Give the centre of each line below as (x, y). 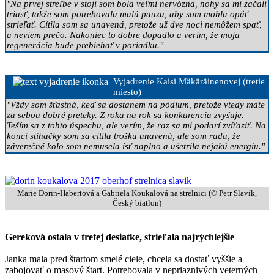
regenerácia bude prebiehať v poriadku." (85, 45)
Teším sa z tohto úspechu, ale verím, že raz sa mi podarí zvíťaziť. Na (136, 125)
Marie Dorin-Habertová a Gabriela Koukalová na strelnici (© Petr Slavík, (137, 193)
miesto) (127, 91)
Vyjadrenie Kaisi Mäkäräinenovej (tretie (189, 81)
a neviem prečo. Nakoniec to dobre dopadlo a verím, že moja (123, 35)
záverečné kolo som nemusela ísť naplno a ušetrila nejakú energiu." (136, 146)
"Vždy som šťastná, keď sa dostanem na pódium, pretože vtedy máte (136, 104)
